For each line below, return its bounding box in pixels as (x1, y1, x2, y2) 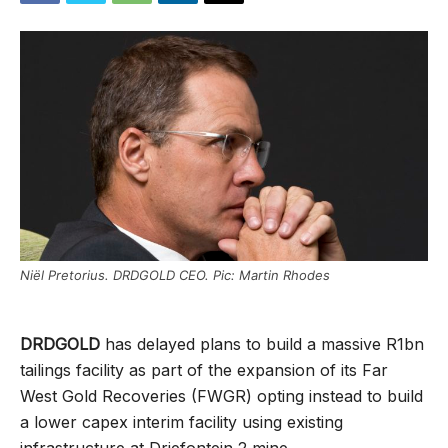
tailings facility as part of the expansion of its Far (20, 360, 388, 381)
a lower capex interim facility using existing (20, 412, 343, 433)
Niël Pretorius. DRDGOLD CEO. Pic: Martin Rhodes (20, 267, 330, 284)
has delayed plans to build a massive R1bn (100, 334, 424, 355)
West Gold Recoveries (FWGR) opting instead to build (20, 386, 423, 407)
